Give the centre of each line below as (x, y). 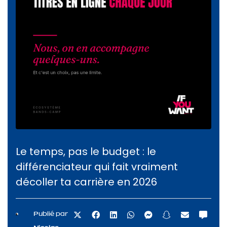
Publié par (50, 214)
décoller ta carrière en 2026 (86, 182)
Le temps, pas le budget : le (86, 152)
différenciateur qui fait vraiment (97, 167)
